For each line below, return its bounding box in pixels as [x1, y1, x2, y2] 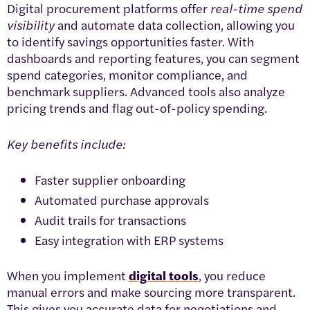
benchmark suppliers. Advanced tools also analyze [7, 82, 285, 100]
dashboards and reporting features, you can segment [7, 48, 300, 66]
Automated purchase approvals [35, 190, 209, 208]
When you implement [7, 266, 129, 284]
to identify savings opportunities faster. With [7, 32, 254, 50]
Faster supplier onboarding [35, 170, 185, 188]
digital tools [129, 266, 199, 284]
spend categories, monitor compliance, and [7, 65, 248, 83]
